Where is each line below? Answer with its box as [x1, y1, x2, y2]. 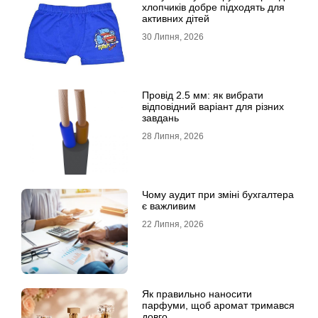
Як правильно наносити [142, 288, 252, 300]
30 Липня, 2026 [142, 32, 204, 42]
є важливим [142, 200, 196, 212]
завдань [142, 112, 179, 124]
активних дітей [142, 13, 209, 24]
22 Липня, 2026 [142, 219, 204, 229]
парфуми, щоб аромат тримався [142, 300, 295, 311]
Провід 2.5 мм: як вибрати [142, 89, 263, 101]
